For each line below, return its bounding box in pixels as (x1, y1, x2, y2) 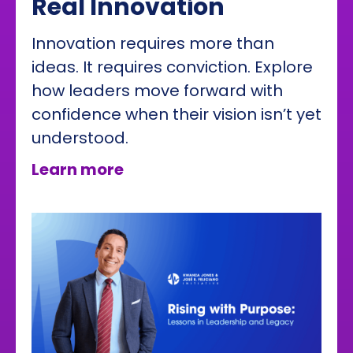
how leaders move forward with (32, 80, 283, 102)
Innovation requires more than (32, 32, 274, 55)
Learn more (32, 158, 124, 181)
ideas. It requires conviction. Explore (32, 56, 313, 79)
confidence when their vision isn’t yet (32, 103, 321, 126)
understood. (32, 127, 128, 150)
